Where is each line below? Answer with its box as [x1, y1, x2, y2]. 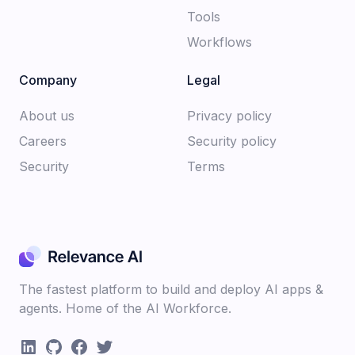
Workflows [187, 33, 252, 50]
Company [19, 71, 77, 88]
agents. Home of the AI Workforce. [19, 300, 231, 316]
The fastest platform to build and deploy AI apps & [19, 281, 323, 297]
